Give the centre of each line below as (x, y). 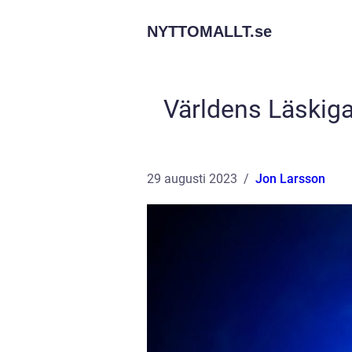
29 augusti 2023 (192, 179)
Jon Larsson (290, 179)
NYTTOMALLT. (201, 31)
